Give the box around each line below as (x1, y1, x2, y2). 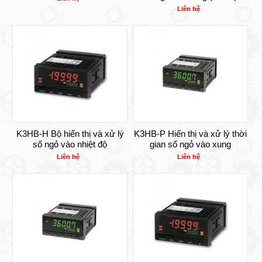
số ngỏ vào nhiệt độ (33, 139, 107, 149)
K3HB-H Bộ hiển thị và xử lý (16, 128, 124, 139)
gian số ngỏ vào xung (150, 139, 231, 149)
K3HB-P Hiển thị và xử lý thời (134, 128, 247, 139)
